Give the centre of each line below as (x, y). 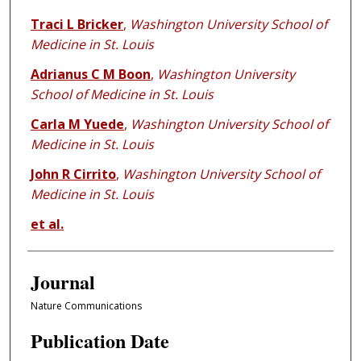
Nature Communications (86, 306)
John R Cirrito (73, 174)
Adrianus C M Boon (90, 75)
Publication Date (100, 340)
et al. (47, 224)
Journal (62, 282)
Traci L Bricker (77, 25)
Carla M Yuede (77, 124)
